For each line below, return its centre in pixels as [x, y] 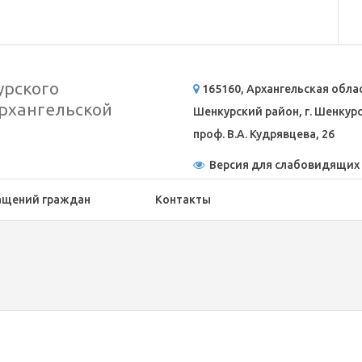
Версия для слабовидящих [282, 165]
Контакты [183, 200]
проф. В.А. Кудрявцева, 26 [264, 134]
